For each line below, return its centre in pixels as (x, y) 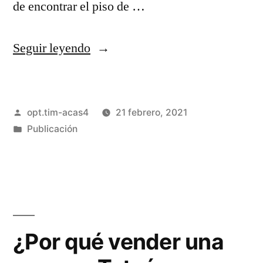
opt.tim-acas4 (58, 112)
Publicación (52, 129)
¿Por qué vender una (118, 241)
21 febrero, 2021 (151, 112)
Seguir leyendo (52, 48)
